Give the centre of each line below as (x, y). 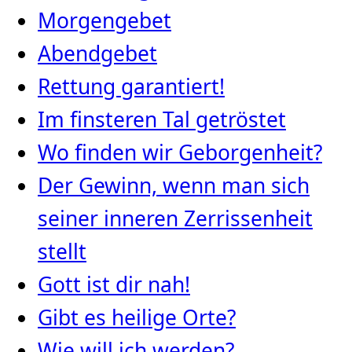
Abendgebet (97, 54)
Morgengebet (104, 21)
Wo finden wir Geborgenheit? (180, 153)
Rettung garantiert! (131, 87)
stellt (62, 252)
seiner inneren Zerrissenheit (175, 219)
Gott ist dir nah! (114, 285)
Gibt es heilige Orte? (137, 318)
